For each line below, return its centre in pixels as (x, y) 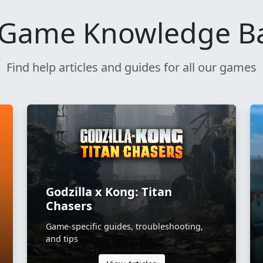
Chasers (69, 205)
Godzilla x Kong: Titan (109, 191)
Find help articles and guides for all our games (131, 67)
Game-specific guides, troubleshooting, (124, 226)
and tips (62, 238)
